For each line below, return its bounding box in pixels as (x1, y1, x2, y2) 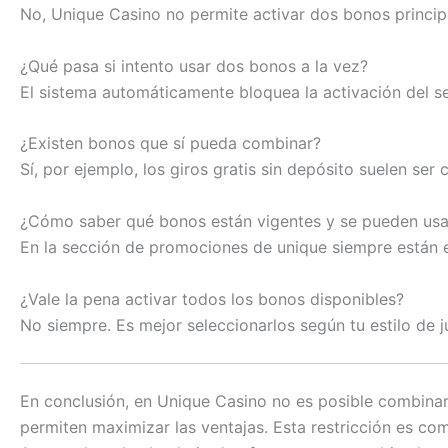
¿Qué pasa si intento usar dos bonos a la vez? (20, 55, 368, 76)
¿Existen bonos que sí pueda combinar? (20, 133, 321, 154)
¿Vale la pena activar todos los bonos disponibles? (20, 288, 404, 309)
